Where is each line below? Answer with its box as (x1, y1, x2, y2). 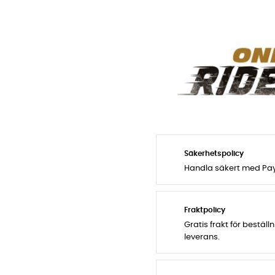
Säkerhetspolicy (184, 150, 244, 158)
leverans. (184, 233, 220, 242)
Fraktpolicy (184, 206, 225, 214)
